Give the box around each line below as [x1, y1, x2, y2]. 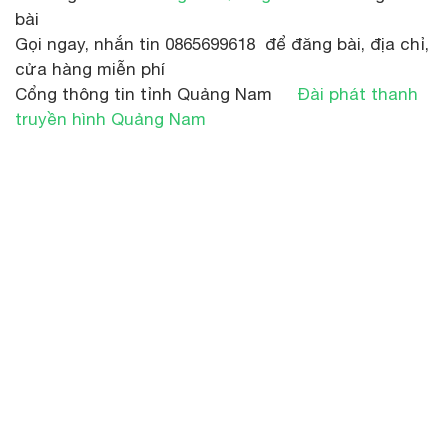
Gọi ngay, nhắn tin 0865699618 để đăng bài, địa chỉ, [15, 33, 429, 54]
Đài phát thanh [297, 83, 418, 104]
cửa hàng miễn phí [15, 58, 165, 79]
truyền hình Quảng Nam [15, 108, 206, 129]
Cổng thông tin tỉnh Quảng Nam [15, 83, 297, 104]
